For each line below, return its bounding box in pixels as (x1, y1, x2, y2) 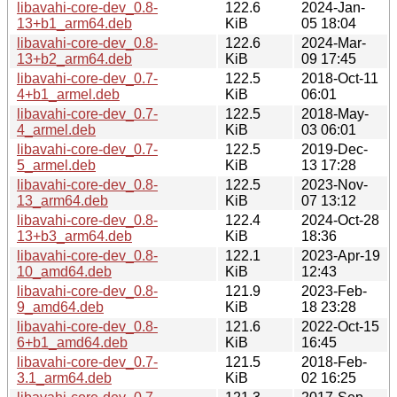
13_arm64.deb (17, 192, 108, 208)
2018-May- (301, 105, 369, 121)
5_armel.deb (17, 157, 96, 173)
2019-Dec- (301, 141, 368, 157)
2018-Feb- (301, 354, 367, 370)
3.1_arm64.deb (17, 370, 112, 385)
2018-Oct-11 (301, 70, 378, 86)
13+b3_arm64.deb (17, 228, 132, 244)
